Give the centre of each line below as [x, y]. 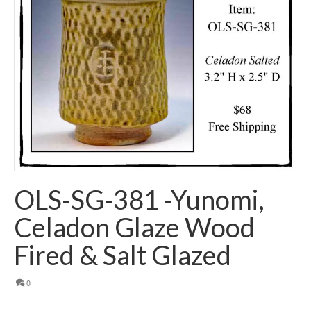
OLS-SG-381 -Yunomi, [139, 199]
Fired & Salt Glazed [123, 254]
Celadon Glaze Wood [134, 227]
